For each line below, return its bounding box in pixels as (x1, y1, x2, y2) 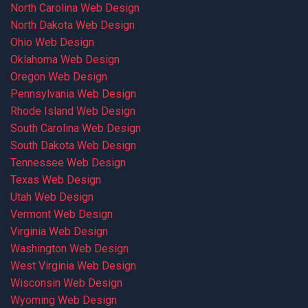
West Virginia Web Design (10, 259, 136, 272)
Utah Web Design (10, 190, 93, 203)
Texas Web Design (10, 173, 101, 186)
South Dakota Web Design (10, 139, 136, 152)
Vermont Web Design (10, 208, 113, 221)
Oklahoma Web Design (10, 53, 120, 66)
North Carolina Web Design (10, 1, 140, 14)
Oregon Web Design (10, 70, 107, 83)
